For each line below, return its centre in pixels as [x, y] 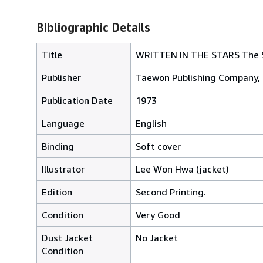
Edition [57, 192]
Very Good [158, 215]
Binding [58, 146]
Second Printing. [171, 192]
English [151, 123]
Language [63, 123]
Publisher [61, 77]
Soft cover [158, 146]
